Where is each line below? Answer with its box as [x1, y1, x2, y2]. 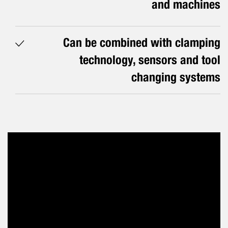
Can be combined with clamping [63, 35, 220, 50]
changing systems [131, 69, 220, 84]
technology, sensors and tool [79, 52, 220, 67]
